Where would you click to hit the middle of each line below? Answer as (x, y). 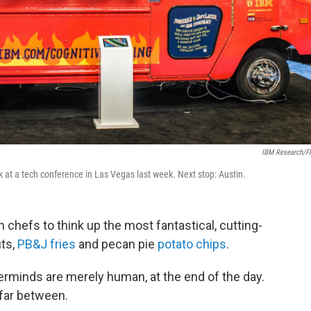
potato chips (192, 244)
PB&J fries (47, 244)
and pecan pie (117, 244)
